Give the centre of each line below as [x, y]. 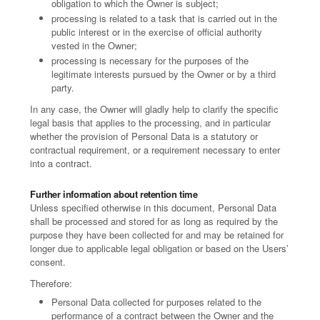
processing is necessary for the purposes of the [150, 60]
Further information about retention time [114, 194]
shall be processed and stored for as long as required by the [154, 221]
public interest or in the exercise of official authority [157, 32]
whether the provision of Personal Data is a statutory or [144, 136]
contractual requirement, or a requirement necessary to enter [155, 150]
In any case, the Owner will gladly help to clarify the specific [155, 109]
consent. [48, 262]
